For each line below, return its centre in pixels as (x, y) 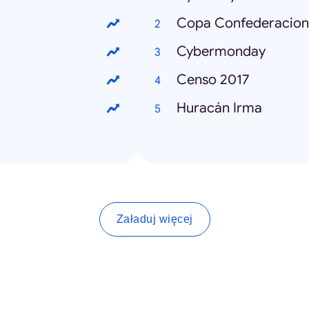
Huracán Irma (219, 108)
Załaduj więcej (154, 219)
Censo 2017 (213, 80)
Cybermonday (221, 52)
